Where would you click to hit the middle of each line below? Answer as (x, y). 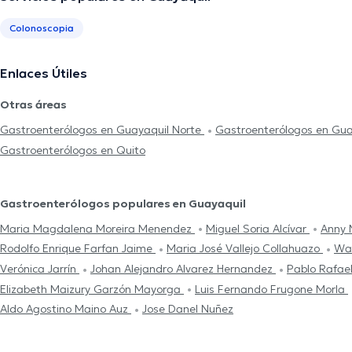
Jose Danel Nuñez (188, 309)
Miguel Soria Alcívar (258, 228)
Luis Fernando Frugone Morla (271, 289)
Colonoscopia (42, 28)
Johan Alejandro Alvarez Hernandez (183, 269)
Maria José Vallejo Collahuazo (245, 249)
